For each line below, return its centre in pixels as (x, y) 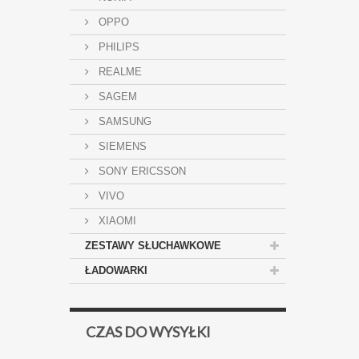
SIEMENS (121, 146)
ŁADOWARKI (116, 270)
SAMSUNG (123, 121)
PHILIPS (117, 47)
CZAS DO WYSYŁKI (148, 332)
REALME (119, 72)
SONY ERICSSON (141, 171)
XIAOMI (116, 221)
